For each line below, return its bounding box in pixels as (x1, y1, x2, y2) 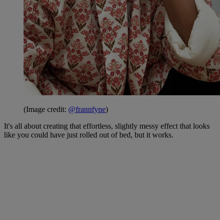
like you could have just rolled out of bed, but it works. (4, 130, 173, 139)
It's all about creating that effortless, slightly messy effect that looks (4, 121, 210, 130)
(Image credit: (24, 105, 68, 113)
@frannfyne (68, 105, 106, 113)
